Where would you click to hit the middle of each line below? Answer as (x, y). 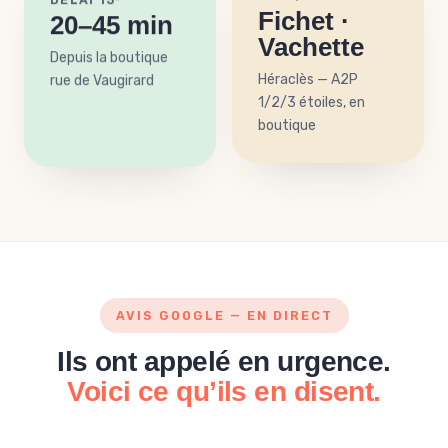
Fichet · (304, 21)
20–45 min (111, 22)
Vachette (311, 47)
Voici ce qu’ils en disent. (224, 391)
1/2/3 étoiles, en (311, 103)
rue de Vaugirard (102, 78)
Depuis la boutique (109, 55)
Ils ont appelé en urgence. (224, 361)
